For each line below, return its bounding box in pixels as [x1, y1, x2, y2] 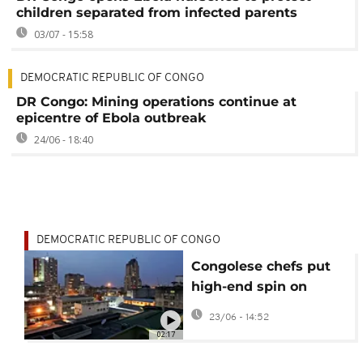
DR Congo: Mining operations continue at [16, 93, 297, 109]
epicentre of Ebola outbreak [16, 109, 206, 126]
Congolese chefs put [190, 258, 331, 274]
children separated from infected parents [16, 4, 297, 20]
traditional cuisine [190, 298, 314, 314]
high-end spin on [190, 278, 307, 294]
